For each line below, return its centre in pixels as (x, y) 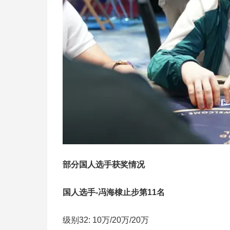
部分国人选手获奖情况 (104, 164)
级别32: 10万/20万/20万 (106, 220)
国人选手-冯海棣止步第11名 (114, 192)
